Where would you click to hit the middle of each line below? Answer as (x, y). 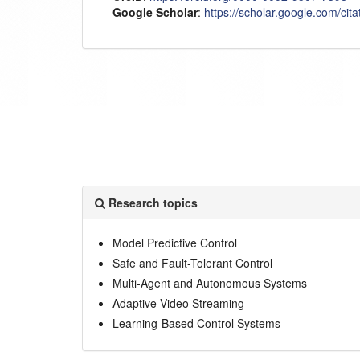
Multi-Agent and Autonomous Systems (210, 283)
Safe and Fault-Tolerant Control (193, 263)
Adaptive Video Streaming (179, 303)
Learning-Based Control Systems (197, 323)
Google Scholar (155, 12)
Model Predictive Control (175, 243)
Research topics (151, 202)
